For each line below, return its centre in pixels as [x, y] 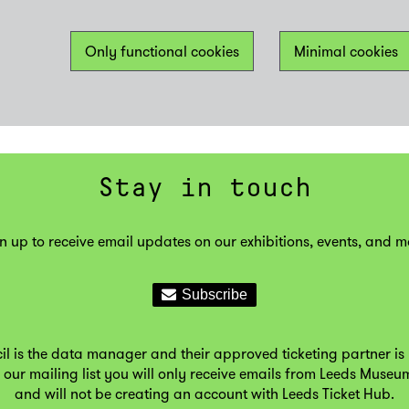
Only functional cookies [162, 51]
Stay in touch [204, 188]
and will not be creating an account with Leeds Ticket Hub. [204, 393]
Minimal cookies [346, 51]
